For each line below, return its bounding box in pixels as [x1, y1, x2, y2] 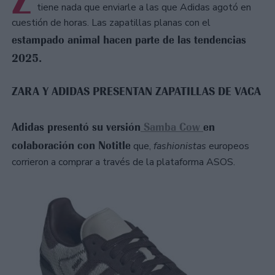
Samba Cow [141, 120, 203, 134]
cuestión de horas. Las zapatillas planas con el [12, 16, 211, 30]
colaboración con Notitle [12, 139, 131, 153]
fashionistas [153, 139, 209, 153]
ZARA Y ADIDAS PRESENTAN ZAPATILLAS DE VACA [12, 85, 261, 99]
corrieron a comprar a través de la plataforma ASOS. [12, 155, 235, 169]
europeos [209, 139, 249, 153]
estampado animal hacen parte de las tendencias [12, 33, 246, 47]
